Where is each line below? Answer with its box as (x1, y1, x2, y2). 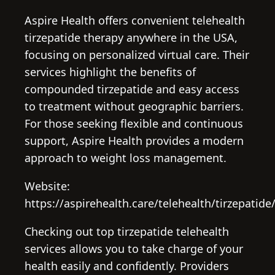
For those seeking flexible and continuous (25, 116, 243, 131)
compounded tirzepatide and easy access (25, 82, 239, 97)
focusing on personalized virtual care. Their (25, 47, 249, 63)
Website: (25, 179, 70, 194)
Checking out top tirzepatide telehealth (25, 224, 229, 239)
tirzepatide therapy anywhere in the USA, (25, 30, 238, 45)
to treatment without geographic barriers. (25, 99, 244, 114)
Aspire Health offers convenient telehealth (25, 13, 245, 28)
